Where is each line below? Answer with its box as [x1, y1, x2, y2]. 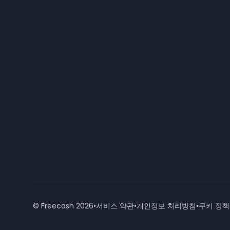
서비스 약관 [96, 201, 134, 212]
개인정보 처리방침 [137, 201, 196, 212]
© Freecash [33, 201, 76, 212]
